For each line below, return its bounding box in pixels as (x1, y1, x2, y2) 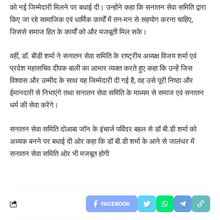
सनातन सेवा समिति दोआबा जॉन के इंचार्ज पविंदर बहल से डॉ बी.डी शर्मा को (10, 124, 196, 134)
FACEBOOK (101, 200, 130, 207)
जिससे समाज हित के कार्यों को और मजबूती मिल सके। (10, 27, 147, 36)
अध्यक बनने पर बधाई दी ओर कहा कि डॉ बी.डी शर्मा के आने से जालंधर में (10, 137, 194, 146)
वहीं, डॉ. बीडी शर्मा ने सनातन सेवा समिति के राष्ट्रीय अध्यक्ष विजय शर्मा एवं (10, 51, 196, 60)
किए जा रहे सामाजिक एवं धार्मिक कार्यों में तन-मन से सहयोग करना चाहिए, (10, 15, 193, 24)
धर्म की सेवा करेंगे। (10, 100, 58, 110)
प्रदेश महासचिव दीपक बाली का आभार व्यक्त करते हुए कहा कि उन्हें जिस (10, 63, 192, 73)
